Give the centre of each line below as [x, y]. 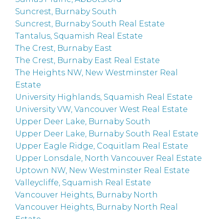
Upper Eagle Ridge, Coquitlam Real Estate [102, 146]
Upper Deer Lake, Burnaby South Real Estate [107, 134]
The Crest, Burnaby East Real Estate [88, 61]
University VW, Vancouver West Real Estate [102, 109]
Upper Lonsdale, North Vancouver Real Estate [109, 158]
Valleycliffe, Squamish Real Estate [83, 183]
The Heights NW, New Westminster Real [97, 73]
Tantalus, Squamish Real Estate [79, 36]
